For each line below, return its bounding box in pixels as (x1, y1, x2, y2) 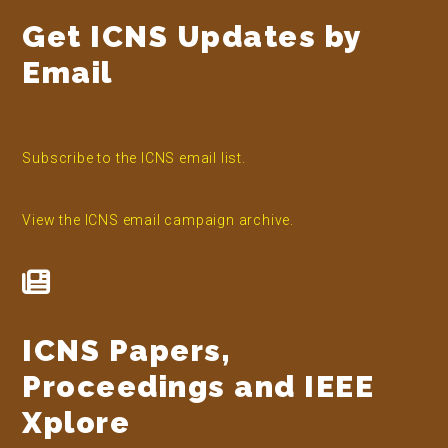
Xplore (22, 405, 131, 441)
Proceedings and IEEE (22, 369, 375, 405)
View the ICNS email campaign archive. (22, 212, 294, 229)
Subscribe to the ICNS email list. (22, 150, 246, 167)
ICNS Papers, (22, 333, 232, 369)
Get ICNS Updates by (22, 19, 362, 55)
